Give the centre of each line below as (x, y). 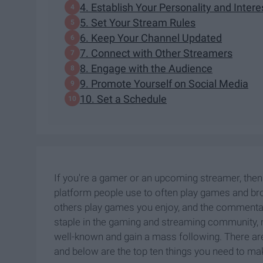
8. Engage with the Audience (146, 68)
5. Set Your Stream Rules (138, 22)
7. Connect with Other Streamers (156, 53)
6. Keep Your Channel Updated (151, 38)
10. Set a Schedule (123, 99)
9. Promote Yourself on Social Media (164, 83)
